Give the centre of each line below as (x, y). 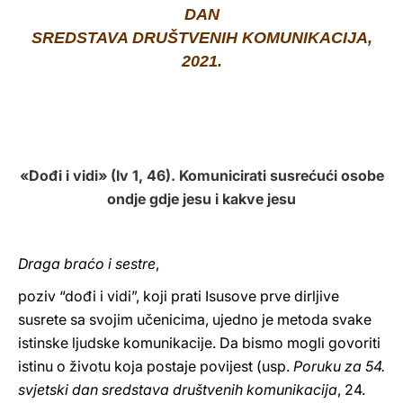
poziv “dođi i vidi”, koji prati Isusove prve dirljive (179, 296)
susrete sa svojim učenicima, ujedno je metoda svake (195, 319)
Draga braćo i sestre (87, 264)
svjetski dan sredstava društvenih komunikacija (178, 390)
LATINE (309, 30)
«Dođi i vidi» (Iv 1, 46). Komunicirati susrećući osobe (201, 175)
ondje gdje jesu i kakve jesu (201, 199)
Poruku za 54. (339, 366)
